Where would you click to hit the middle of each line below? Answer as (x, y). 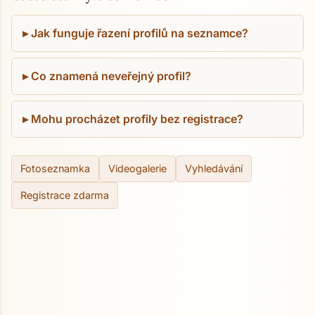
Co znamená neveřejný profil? (111, 76)
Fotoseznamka (55, 168)
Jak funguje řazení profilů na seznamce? (140, 33)
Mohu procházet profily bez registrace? (137, 119)
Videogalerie (137, 168)
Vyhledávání (214, 168)
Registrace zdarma (65, 195)
